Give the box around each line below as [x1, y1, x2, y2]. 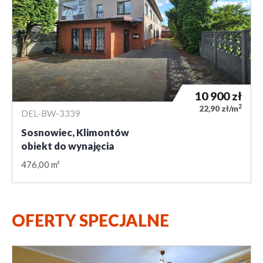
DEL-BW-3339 [21, 107, 80, 119]
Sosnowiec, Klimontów [21, 126, 129, 139]
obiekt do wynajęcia [21, 139, 114, 152]
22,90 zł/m [199, 103, 238, 113]
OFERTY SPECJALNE [12, 210, 169, 230]
